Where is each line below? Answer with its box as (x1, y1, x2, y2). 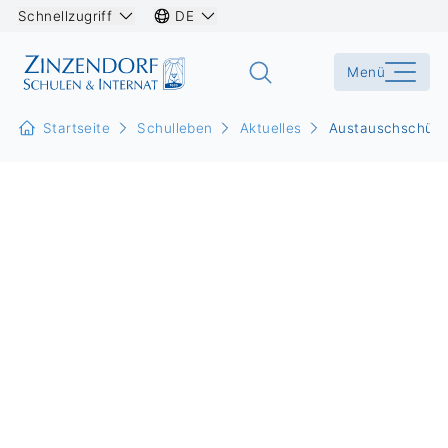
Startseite (42, 120, 111, 137)
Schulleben (137, 120, 213, 137)
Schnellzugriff (18, 7, 113, 24)
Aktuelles (239, 120, 302, 137)
